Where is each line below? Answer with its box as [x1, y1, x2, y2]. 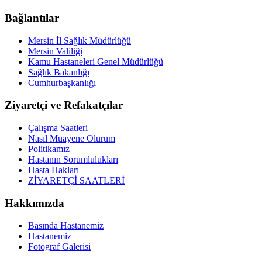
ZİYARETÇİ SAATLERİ [28, 175, 125, 185]
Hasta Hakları [28, 165, 79, 175]
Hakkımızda [5, 196, 64, 209]
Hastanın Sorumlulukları [28, 154, 118, 164]
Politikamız [28, 144, 70, 154]
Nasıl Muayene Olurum [28, 133, 115, 143]
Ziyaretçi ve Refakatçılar [5, 99, 123, 112]
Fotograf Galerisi [28, 242, 91, 252]
